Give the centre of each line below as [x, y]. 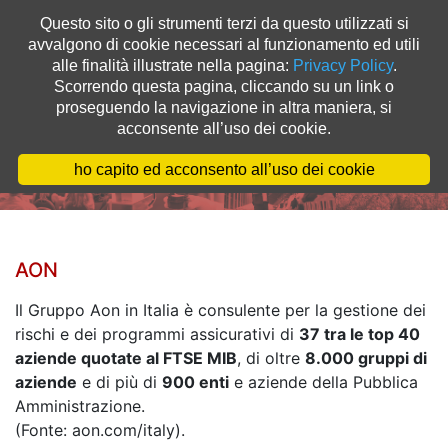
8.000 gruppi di [366, 357]
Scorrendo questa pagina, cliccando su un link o [224, 86]
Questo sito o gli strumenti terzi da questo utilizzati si [224, 23]
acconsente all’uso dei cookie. [224, 128]
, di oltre [271, 357]
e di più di [119, 381]
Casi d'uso [91, 142]
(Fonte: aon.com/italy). [100, 429]
